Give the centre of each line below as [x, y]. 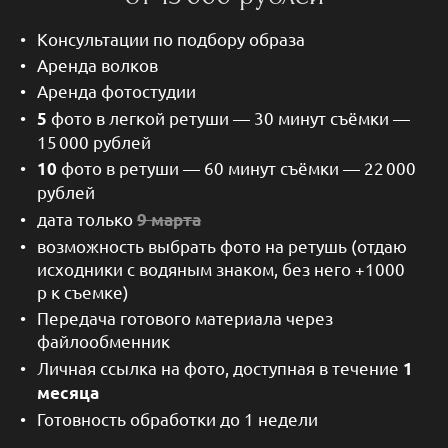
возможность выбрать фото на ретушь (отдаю [222, 246]
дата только [87, 218]
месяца [68, 392]
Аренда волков [97, 65]
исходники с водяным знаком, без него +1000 [221, 269]
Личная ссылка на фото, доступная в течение [220, 367]
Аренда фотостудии [116, 91]
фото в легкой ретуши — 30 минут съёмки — [228, 117]
